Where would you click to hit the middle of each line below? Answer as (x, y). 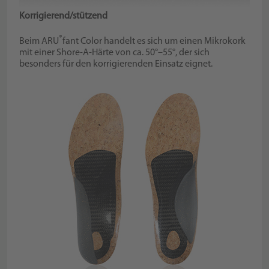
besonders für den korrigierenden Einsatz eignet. (116, 65)
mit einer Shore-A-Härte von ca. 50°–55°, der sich (115, 53)
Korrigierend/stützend (64, 16)
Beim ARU (39, 42)
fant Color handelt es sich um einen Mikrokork (154, 42)
